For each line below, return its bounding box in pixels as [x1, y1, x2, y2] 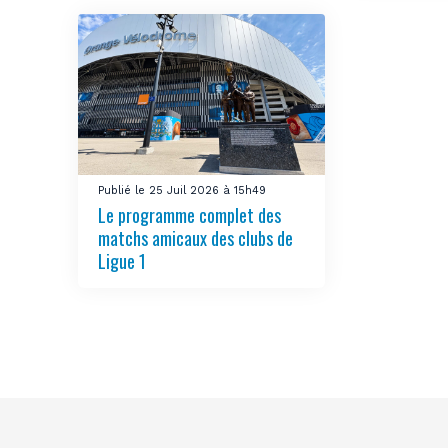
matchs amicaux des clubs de [98, 224, 294, 251]
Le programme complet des [98, 201, 282, 228]
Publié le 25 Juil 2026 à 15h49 [98, 183, 267, 197]
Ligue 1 [98, 247, 147, 274]
